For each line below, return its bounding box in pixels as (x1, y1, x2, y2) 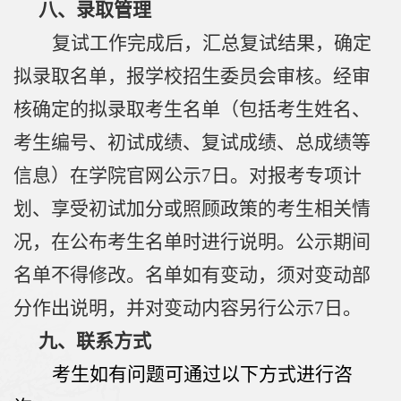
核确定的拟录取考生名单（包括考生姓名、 (13, 98, 371, 121)
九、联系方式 (38, 330, 151, 353)
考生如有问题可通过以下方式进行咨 (52, 363, 353, 386)
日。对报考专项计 (211, 165, 362, 187)
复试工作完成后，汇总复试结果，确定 (52, 32, 371, 55)
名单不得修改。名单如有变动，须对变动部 (13, 264, 371, 286)
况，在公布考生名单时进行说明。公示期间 (13, 231, 371, 253)
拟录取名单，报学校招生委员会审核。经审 (13, 65, 371, 88)
